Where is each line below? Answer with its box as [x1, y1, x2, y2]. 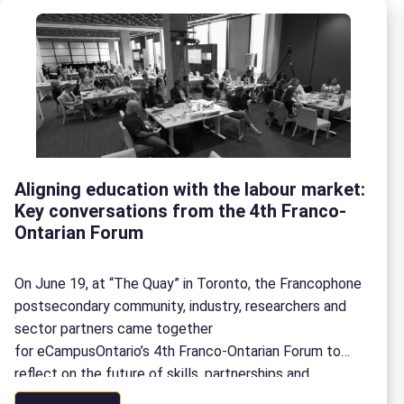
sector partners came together [14, 320, 213, 337]
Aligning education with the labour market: [14, 179, 365, 200]
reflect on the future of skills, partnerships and [14, 365, 309, 382]
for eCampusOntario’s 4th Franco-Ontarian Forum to [14, 343, 341, 360]
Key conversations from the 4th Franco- [14, 200, 346, 222]
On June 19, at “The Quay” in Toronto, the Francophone [14, 275, 362, 292]
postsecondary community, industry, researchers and [14, 298, 346, 315]
